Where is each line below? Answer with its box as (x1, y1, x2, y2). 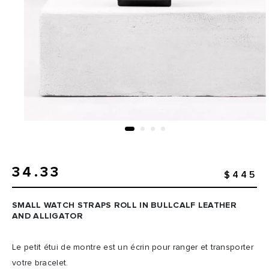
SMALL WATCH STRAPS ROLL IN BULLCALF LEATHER (12, 201, 237, 210)
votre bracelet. (12, 259, 68, 268)
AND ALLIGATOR (12, 212, 83, 221)
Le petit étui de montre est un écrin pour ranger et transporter (12, 243, 253, 252)
